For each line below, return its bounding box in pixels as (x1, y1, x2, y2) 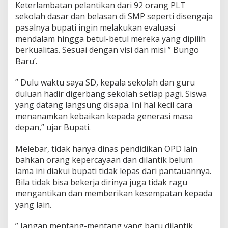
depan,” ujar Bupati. (15, 122, 91, 133)
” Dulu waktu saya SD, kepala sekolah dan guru (15, 77, 195, 89)
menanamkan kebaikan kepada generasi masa (15, 110, 193, 122)
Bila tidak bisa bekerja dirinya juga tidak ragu (15, 177, 187, 188)
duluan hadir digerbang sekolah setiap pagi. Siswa (15, 88, 207, 100)
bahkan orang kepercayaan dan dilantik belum (15, 154, 193, 166)
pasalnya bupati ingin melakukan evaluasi (15, 22, 175, 34)
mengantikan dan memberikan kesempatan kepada (15, 188, 212, 199)
